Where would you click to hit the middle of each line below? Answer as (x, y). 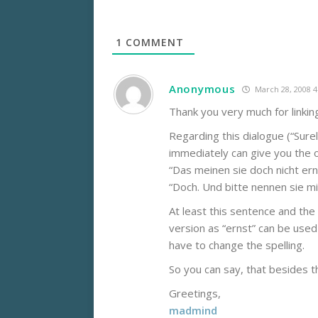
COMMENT (153, 43)
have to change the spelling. (237, 245)
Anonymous (202, 89)
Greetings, (195, 294)
